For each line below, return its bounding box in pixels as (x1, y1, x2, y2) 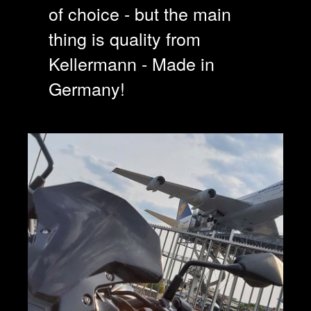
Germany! (49, 75, 125, 101)
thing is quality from (49, 25, 201, 51)
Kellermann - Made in (49, 50, 215, 76)
